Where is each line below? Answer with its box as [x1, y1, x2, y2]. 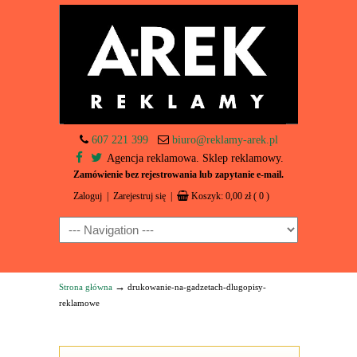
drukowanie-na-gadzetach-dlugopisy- [127, 282, 266, 292]
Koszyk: [191, 191, 226, 201]
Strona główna [59, 282, 112, 292]
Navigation [59, 220, 108, 232]
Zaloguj [73, 191, 102, 201]
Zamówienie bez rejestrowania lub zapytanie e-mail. [73, 170, 284, 179]
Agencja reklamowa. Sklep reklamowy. [104, 152, 284, 164]
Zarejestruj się [113, 191, 166, 201]
